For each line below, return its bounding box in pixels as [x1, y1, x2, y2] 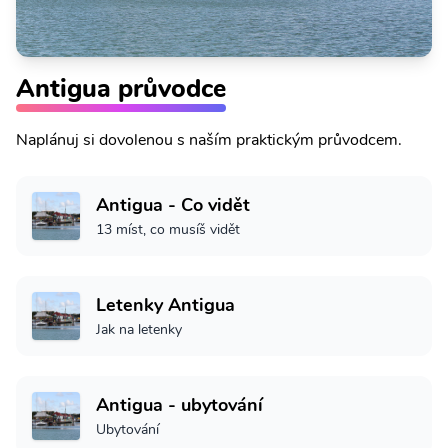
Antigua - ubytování [96, 393, 263, 418]
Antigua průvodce [16, 71, 226, 107]
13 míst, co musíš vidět [96, 220, 240, 240]
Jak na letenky [96, 320, 182, 340]
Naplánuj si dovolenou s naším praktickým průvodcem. [16, 129, 402, 152]
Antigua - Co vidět [96, 193, 250, 218]
